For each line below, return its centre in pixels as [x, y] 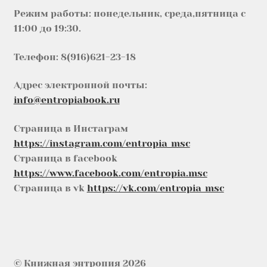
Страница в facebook [65, 158]
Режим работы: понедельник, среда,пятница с [129, 14]
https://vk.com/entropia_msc [155, 188]
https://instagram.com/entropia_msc [102, 143]
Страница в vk [50, 188]
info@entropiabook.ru [66, 100]
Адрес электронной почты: [80, 85]
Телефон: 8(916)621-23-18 [74, 57]
